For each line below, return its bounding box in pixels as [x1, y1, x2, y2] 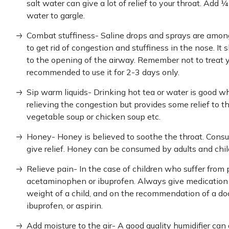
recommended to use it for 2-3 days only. [27, 67, 179, 77]
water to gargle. [27, 10, 85, 20]
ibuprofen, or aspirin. [27, 200, 103, 211]
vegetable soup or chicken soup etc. [27, 111, 161, 122]
